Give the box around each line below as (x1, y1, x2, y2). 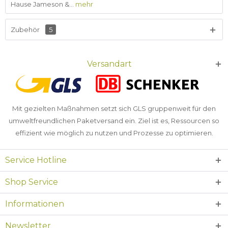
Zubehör (11, 25, 41, 34)
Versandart (87, 59, 132, 69)
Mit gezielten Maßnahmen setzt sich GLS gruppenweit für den (12, 104, 216, 112)
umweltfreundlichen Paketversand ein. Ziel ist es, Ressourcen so (9, 117, 219, 125)
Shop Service (5, 177, 58, 187)
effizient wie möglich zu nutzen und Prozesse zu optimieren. (15, 129, 213, 137)
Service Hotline (5, 155, 67, 165)
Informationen (5, 199, 64, 209)
